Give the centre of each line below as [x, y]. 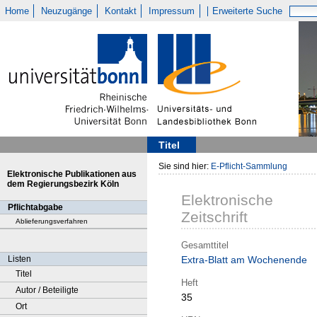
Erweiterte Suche [248, 11]
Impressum [172, 11]
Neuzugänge [67, 11]
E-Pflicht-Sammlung [249, 166]
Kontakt [120, 11]
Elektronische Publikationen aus [72, 174]
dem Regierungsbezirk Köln [63, 184]
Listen [19, 259]
